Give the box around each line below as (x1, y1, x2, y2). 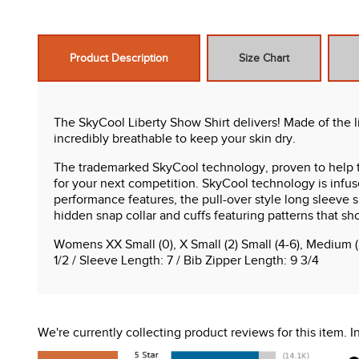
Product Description (70, 52, 168, 65)
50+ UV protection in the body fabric (86, 311, 290, 326)
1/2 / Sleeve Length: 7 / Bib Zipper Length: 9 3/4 (54, 253, 319, 268)
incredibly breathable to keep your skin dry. (54, 131, 296, 147)
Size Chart (239, 52, 289, 65)
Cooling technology (86, 327, 196, 342)
